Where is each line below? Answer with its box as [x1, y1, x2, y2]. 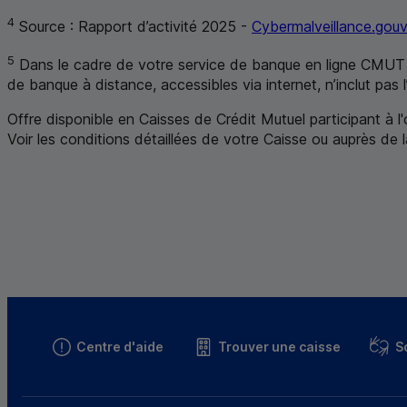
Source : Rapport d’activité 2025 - [15, 17, 252, 36]
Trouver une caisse [218, 339, 341, 354]
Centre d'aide [76, 339, 164, 354]
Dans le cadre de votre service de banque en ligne [15, 55, 361, 74]
